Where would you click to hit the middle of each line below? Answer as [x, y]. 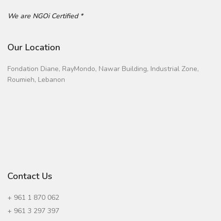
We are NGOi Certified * [45, 16]
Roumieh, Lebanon [36, 79]
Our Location [34, 47]
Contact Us [30, 176]
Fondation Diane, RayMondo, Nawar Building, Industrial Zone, [103, 69]
